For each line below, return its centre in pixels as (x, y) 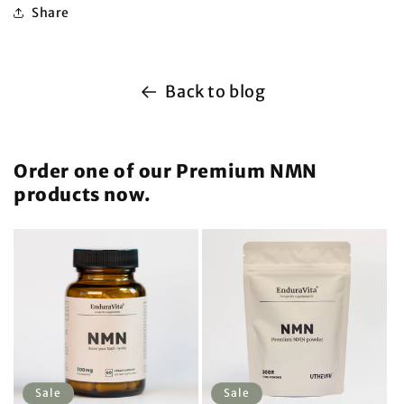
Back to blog (216, 92)
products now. (83, 194)
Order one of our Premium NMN (165, 171)
